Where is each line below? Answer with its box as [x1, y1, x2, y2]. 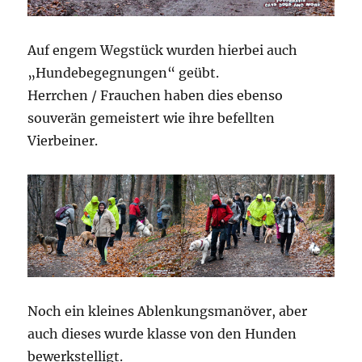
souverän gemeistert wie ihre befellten [27, 110, 276, 127]
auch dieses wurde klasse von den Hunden [27, 325, 297, 342]
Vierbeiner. [27, 133, 99, 149]
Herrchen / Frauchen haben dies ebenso [27, 87, 284, 104]
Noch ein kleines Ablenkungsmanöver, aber [27, 302, 308, 319]
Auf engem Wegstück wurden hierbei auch [27, 42, 298, 59]
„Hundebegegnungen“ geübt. [27, 65, 220, 82]
